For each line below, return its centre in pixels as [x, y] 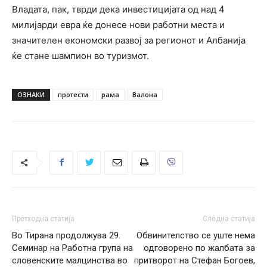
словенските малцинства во [70, 260]
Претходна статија [43, 218]
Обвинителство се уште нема [196, 235]
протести [73, 94]
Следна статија [229, 218]
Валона [145, 94]
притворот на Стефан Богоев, [195, 260]
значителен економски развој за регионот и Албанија [129, 40]
